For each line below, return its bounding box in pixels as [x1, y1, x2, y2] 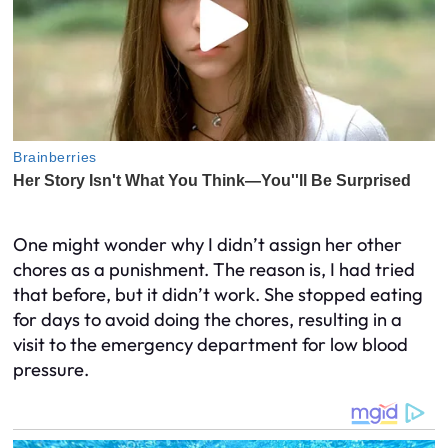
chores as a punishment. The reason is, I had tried [13, 257, 415, 281]
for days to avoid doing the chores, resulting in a [13, 307, 402, 331]
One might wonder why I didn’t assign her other [13, 232, 402, 256]
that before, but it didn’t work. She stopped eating [13, 282, 423, 306]
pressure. [13, 357, 89, 381]
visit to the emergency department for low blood [13, 332, 408, 356]
